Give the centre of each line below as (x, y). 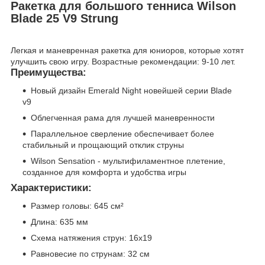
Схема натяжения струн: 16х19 (91, 237)
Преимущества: (49, 73)
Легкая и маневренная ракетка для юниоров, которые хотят (127, 51)
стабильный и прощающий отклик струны (103, 145)
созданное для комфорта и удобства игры (104, 172)
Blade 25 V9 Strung (64, 18)
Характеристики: (51, 188)
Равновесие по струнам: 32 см (90, 253)
